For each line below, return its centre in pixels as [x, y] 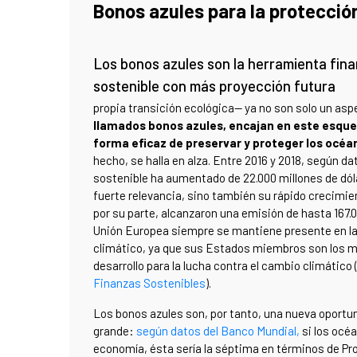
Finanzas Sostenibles [149, 282]
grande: [115, 330]
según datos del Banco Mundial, [218, 330]
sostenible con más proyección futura [214, 85]
